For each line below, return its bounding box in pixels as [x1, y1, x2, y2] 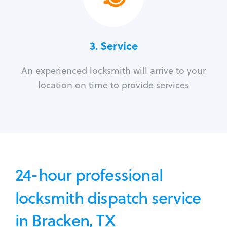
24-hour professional [15, 163, 163, 186]
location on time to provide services [38, 79, 189, 92]
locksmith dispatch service [15, 186, 201, 209]
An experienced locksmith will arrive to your [21, 64, 206, 78]
